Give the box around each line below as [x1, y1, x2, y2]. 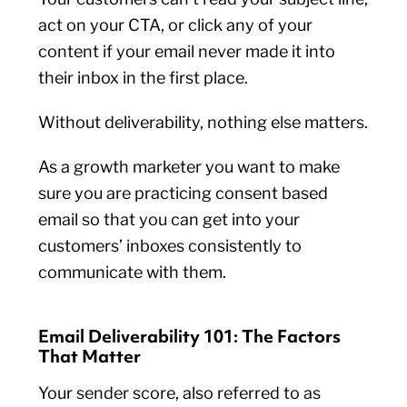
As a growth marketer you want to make [38, 157, 341, 176]
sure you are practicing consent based [38, 184, 329, 203]
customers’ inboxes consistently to [38, 236, 303, 255]
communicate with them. [38, 263, 227, 282]
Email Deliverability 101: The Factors [38, 324, 342, 348]
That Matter [38, 344, 145, 368]
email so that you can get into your [38, 210, 301, 229]
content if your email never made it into [38, 42, 336, 61]
